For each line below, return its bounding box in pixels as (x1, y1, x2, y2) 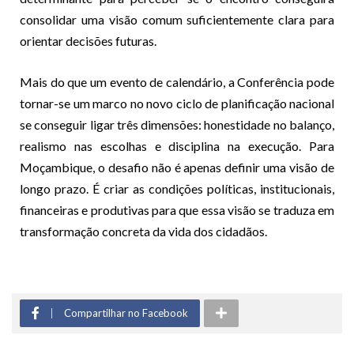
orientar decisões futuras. (20, 32, 156, 48)
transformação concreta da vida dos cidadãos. (20, 223, 267, 239)
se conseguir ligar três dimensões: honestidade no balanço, (20, 116, 334, 132)
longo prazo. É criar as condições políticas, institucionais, (20, 180, 334, 196)
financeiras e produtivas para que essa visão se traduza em (20, 201, 334, 217)
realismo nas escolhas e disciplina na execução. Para (20, 137, 334, 153)
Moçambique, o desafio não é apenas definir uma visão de (20, 159, 334, 175)
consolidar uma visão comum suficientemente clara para (20, 11, 334, 27)
